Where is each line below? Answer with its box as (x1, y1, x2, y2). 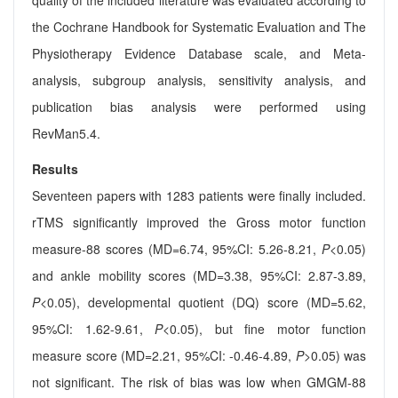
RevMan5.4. (32, 124, 100, 143)
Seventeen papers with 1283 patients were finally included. (32, 187, 366, 205)
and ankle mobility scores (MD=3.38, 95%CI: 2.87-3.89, (32, 267, 366, 285)
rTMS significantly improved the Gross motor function (32, 213, 366, 232)
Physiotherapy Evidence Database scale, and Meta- (32, 44, 366, 63)
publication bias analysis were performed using (32, 98, 366, 116)
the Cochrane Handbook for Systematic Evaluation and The (32, 18, 366, 36)
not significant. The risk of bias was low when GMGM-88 (32, 373, 366, 392)
